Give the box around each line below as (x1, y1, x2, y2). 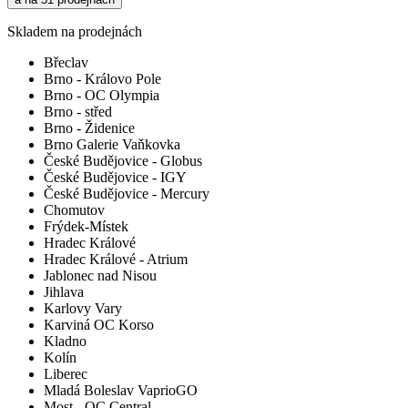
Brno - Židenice (44, 120, 135, 137)
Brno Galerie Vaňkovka (44, 137, 180, 153)
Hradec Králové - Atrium (44, 251, 188, 268)
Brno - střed (44, 104, 112, 120)
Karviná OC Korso (44, 317, 154, 333)
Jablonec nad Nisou (44, 268, 157, 284)
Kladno (44, 333, 87, 350)
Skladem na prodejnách (7, 24, 142, 40)
